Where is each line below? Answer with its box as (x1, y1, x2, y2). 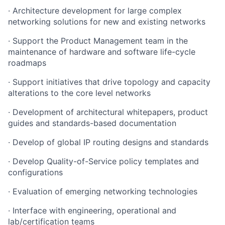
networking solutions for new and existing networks (8, 17, 205, 27)
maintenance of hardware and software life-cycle (8, 47, 195, 57)
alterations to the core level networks (8, 88, 151, 98)
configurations (8, 167, 63, 177)
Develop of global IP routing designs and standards (13, 137, 208, 147)
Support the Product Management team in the (13, 36, 188, 46)
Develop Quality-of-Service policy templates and (13, 156, 199, 166)
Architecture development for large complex (13, 6, 182, 16)
